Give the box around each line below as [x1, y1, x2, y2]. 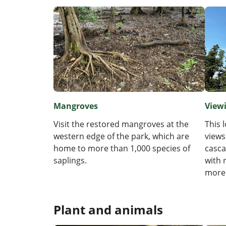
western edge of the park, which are [53, 131, 189, 142]
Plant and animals [53, 201, 163, 218]
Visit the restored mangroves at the [53, 119, 189, 130]
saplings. [53, 155, 87, 166]
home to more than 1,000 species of [53, 143, 190, 154]
